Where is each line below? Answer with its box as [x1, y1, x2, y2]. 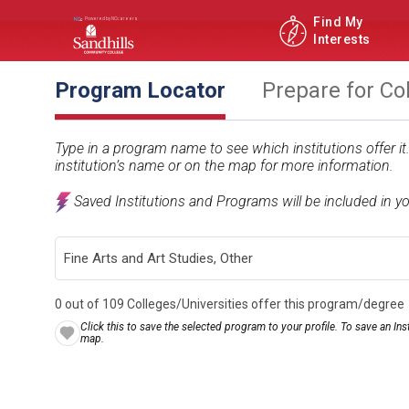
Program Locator [55, 78, 225, 103]
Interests [313, 31, 371, 47]
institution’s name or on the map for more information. [55, 157, 393, 174]
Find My [313, 14, 363, 29]
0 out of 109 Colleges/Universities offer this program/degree [55, 297, 404, 311]
